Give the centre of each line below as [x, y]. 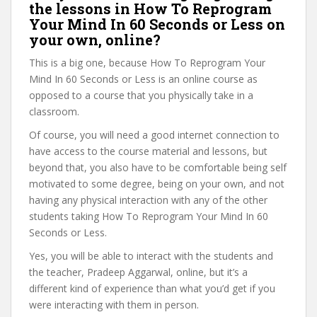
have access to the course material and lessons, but [148, 151]
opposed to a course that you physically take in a [141, 95]
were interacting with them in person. [114, 305]
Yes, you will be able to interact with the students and [151, 256]
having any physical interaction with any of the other [148, 200]
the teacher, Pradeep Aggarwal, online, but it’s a [138, 272]
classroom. [54, 111]
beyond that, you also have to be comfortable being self [158, 167]
